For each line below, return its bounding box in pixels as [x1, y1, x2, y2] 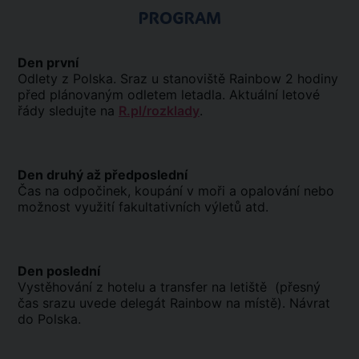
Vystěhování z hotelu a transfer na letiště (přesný [18, 279, 321, 295]
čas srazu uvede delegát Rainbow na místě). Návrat [18, 295, 330, 311]
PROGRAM [138, 8, 221, 29]
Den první [18, 54, 79, 71]
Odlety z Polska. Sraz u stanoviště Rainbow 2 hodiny [18, 71, 338, 87]
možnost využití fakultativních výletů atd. [18, 199, 268, 215]
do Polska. [18, 311, 81, 327]
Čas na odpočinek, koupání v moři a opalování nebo [18, 183, 334, 199]
